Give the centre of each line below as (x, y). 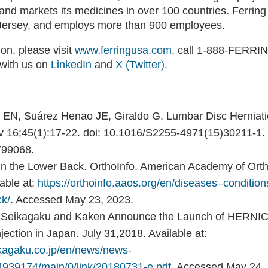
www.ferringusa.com (123, 50)
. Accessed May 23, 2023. (72, 200)
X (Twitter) (140, 65)
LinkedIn (71, 65)
